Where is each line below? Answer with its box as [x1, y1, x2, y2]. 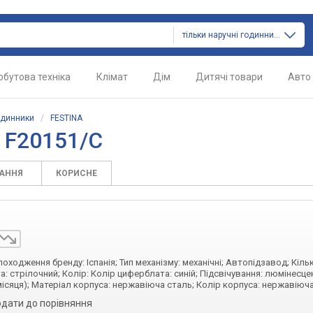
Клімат [96, 71, 128, 82]
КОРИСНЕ [56, 168, 97, 178]
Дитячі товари [196, 71, 263, 82]
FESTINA [50, 113, 82, 123]
